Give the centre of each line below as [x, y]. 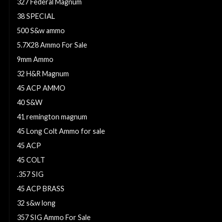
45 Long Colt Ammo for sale [61, 131]
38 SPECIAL [36, 16]
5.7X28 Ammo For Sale [52, 45]
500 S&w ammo [41, 31]
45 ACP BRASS [41, 189]
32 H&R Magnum [43, 74]
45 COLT [31, 160]
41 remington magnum [52, 117]
